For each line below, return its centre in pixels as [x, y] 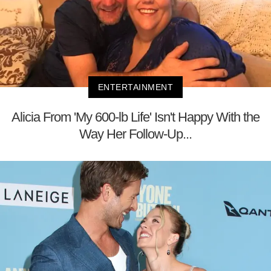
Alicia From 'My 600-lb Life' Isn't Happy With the [135, 117]
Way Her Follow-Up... [135, 134]
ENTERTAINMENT [135, 87]
